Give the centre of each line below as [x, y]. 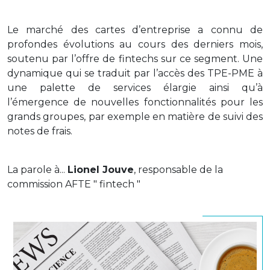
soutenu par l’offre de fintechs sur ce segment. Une [135, 59]
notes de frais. [40, 131]
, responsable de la [178, 170]
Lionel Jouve [101, 170]
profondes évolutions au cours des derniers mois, [135, 44]
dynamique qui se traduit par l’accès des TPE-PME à [135, 73]
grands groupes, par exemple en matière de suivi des [135, 117]
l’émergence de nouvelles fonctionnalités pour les [135, 102]
